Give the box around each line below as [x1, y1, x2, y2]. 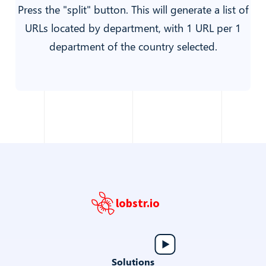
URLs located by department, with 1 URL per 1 [25, 20, 241, 36]
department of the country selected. [49, 39, 217, 54]
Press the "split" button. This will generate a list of [17, 2, 249, 17]
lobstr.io [116, 195, 160, 212]
